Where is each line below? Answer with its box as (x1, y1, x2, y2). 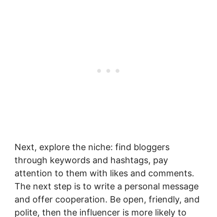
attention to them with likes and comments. (15, 168, 194, 178)
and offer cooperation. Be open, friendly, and (15, 194, 200, 204)
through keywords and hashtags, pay (15, 155, 168, 165)
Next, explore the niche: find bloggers (15, 141, 170, 152)
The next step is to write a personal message (15, 181, 199, 191)
